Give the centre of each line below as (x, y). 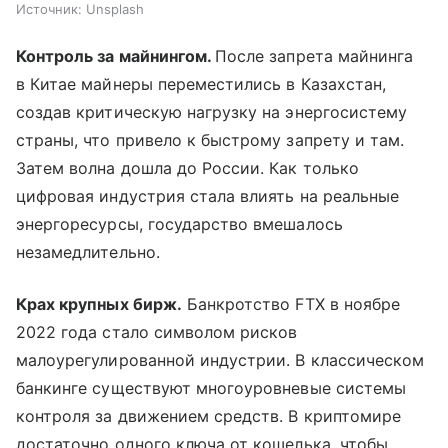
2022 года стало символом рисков (157, 331)
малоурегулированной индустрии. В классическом (220, 359)
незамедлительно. (88, 251)
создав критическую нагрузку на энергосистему (212, 111)
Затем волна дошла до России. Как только (187, 167)
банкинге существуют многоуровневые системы (211, 387)
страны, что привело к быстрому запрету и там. (210, 139)
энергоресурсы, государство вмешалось (179, 223)
